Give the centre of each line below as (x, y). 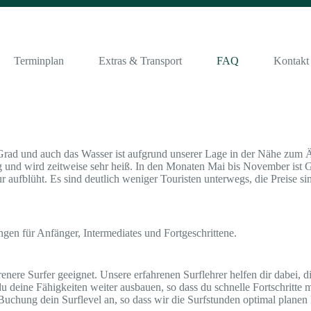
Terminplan (39, 60)
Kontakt (291, 60)
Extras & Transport (140, 60)
